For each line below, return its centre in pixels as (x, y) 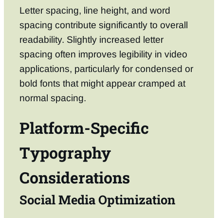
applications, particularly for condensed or (106, 69)
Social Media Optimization (97, 199)
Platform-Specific (84, 127)
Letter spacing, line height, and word (95, 11)
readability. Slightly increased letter (91, 40)
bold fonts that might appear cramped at (102, 84)
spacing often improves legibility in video (103, 54)
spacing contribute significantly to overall (104, 25)
